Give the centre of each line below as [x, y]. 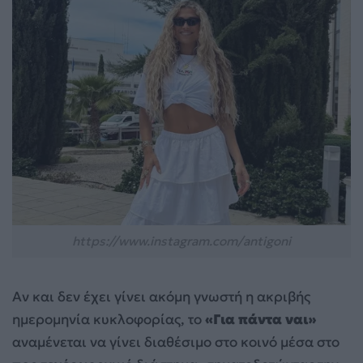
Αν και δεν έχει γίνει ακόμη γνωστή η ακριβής [161, 296]
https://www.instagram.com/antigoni [181, 241]
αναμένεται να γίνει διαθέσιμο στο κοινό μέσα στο [176, 342]
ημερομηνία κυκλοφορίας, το [107, 319]
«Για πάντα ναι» [259, 319]
